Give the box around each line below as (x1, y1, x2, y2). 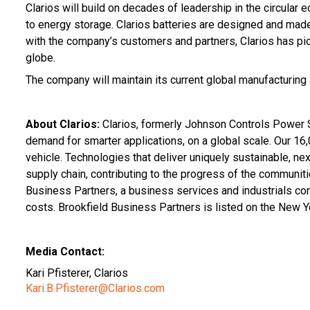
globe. (26, 51, 55, 64)
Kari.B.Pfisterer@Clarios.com (26, 281, 165, 295)
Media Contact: (26, 244, 104, 258)
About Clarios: (26, 117, 102, 131)
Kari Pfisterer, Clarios (26, 266, 128, 280)
